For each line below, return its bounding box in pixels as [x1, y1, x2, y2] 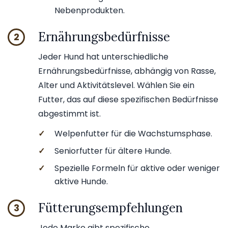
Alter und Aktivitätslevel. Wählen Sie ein [38, 79, 194, 91]
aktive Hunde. [54, 175, 108, 187]
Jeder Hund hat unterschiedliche [38, 50, 168, 63]
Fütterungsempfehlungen [38, 199, 183, 216]
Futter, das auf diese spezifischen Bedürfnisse [38, 93, 218, 105]
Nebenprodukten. [54, 4, 125, 16]
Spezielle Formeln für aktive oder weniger [54, 162, 220, 174]
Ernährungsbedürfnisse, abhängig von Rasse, [38, 65, 216, 77]
